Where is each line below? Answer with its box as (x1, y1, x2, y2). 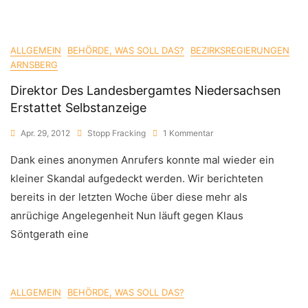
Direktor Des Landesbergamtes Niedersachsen (10, 83, 281, 98)
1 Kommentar (163, 128, 213, 138)
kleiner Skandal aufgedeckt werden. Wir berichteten (10, 172, 263, 185)
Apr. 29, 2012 (21, 128, 70, 138)
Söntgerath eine (10, 228, 89, 241)
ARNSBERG (10, 59, 58, 70)
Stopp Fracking (87, 128, 146, 138)
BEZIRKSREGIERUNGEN (190, 45, 289, 56)
